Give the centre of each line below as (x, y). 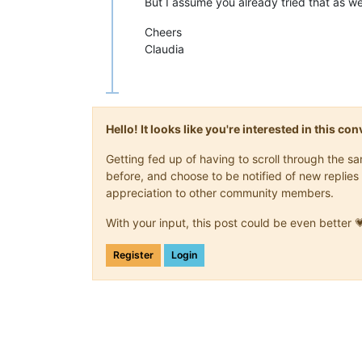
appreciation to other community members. (220, 192)
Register (133, 255)
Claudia (164, 48)
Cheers (163, 32)
